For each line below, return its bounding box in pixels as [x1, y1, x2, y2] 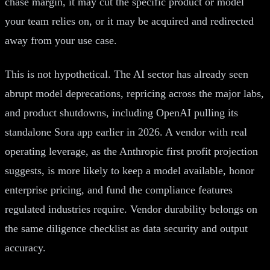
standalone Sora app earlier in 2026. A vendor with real [5, 125, 247, 138]
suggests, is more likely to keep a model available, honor [5, 164, 254, 177]
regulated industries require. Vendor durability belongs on [5, 202, 257, 215]
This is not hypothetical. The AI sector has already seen [5, 67, 248, 80]
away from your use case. [5, 34, 117, 46]
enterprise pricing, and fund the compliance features [5, 183, 233, 196]
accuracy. [5, 241, 46, 254]
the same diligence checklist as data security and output [5, 222, 248, 234]
